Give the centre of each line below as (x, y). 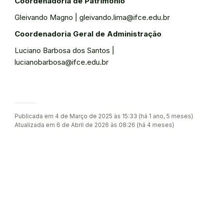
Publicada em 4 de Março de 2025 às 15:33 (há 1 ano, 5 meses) (104, 116)
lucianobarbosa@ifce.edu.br (62, 62)
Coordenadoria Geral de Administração (88, 34)
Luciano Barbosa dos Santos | (64, 50)
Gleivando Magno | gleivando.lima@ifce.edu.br (92, 17)
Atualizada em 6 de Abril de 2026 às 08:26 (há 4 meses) (94, 125)
